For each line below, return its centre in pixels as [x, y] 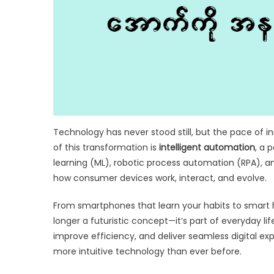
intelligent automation [207, 147]
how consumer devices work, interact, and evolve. [160, 178]
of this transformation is [106, 147]
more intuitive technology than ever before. [147, 251]
